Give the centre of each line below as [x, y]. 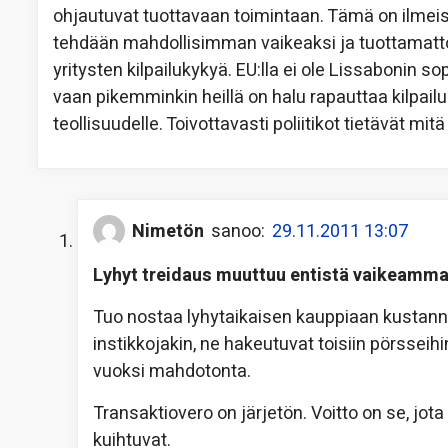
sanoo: [238, 231]
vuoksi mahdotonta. [172, 372]
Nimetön [168, 231]
